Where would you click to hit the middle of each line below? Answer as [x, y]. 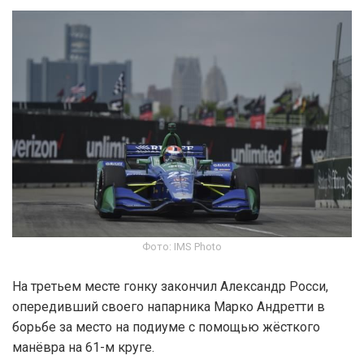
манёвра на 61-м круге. [83, 347]
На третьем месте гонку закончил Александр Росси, [170, 286]
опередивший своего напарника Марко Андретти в [169, 306]
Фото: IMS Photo [182, 246]
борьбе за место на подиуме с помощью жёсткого [166, 327]
